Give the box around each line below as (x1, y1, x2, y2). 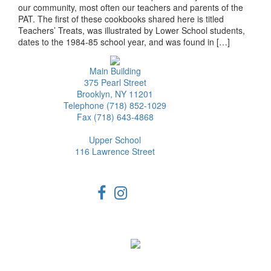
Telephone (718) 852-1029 (64, 99, 167, 111)
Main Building (89, 64, 141, 77)
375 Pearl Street (83, 76, 146, 88)
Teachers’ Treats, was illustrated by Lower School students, (18, 24, 245, 36)
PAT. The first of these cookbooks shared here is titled (18, 12, 224, 25)
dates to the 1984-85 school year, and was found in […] (18, 35, 230, 48)
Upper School (89, 133, 142, 146)
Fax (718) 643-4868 (76, 110, 154, 123)
